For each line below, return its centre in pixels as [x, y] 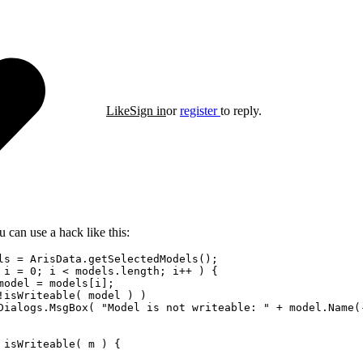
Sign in [148, 111]
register [199, 111]
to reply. [241, 111]
